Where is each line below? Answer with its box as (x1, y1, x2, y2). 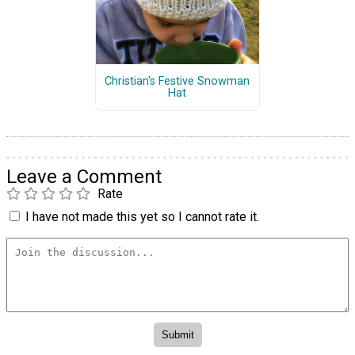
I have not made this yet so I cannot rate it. (25, 209, 259, 225)
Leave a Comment (6, 166, 162, 189)
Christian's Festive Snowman (105, 74, 250, 89)
